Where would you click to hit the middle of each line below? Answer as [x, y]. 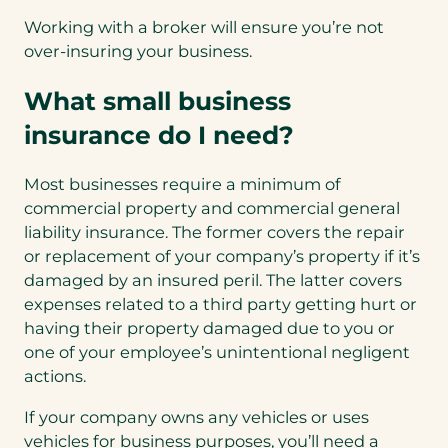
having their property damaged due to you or [209, 328]
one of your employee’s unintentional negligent [217, 352]
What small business [157, 100]
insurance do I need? [159, 134]
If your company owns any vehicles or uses [196, 416]
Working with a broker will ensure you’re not [204, 27]
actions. [55, 376]
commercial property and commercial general [212, 208]
